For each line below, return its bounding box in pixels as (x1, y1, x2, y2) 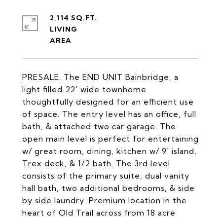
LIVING (50, 25, 77, 34)
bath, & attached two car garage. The (22, 121, 176, 131)
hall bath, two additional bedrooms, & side (22, 183, 195, 193)
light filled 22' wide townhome (22, 84, 147, 94)
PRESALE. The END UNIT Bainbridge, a (22, 72, 179, 82)
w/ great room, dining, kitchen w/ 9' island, (22, 146, 197, 156)
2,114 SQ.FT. (50, 13, 97, 22)
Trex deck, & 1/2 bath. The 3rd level (22, 158, 170, 168)
